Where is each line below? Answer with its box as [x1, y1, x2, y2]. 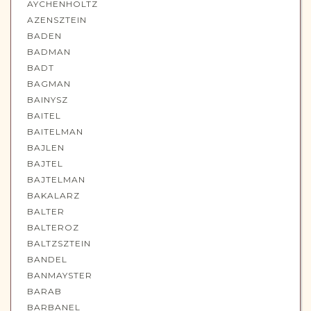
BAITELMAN [27, 126, 83, 137]
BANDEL [27, 254, 67, 265]
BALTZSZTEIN [27, 238, 91, 249]
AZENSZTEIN [27, 15, 87, 26]
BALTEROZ [27, 222, 79, 233]
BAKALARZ [27, 190, 80, 201]
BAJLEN [27, 142, 65, 153]
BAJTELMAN [27, 174, 85, 185]
